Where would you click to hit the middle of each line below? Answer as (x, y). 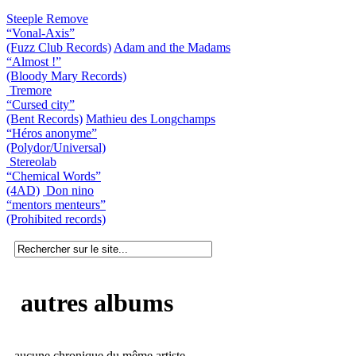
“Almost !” (34, 61)
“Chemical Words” (54, 176)
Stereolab (33, 161)
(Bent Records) (44, 118)
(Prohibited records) (56, 219)
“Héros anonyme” (52, 133)
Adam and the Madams (172, 47)
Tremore (31, 90)
